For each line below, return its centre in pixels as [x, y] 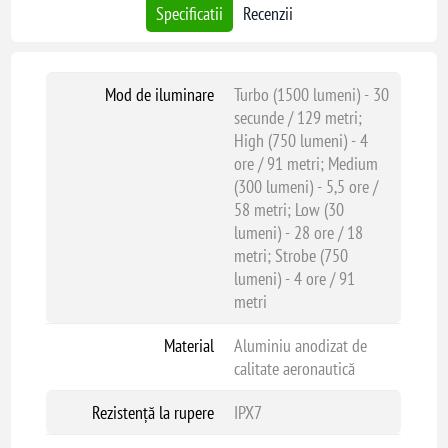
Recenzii [267, 13]
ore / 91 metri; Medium [305, 163]
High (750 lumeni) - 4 [300, 140]
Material [188, 345]
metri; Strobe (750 [290, 255]
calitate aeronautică [294, 368]
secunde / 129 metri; [297, 117]
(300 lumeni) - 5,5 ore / [305, 186]
